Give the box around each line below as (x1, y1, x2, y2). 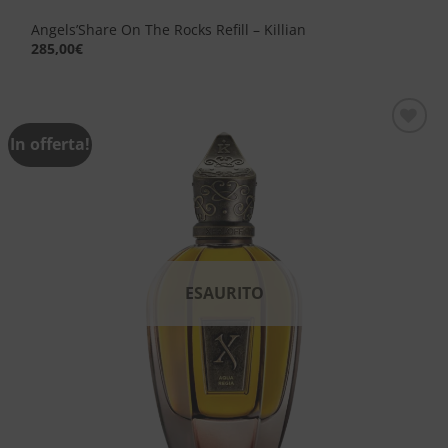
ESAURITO (184, 281, 264, 304)
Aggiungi (372, 141, 424, 160)
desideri (374, 189, 422, 208)
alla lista (374, 157, 422, 176)
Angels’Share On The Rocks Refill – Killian (31, 20, 307, 40)
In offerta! (10, 133, 91, 156)
